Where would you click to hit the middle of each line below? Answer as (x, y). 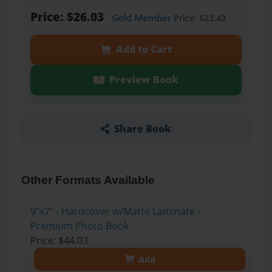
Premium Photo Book (79, 226)
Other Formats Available (88, 180)
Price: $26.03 (68, 17)
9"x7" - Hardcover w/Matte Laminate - (115, 212)
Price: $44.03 (59, 241)
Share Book (142, 128)
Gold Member (141, 18)
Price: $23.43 (198, 18)
